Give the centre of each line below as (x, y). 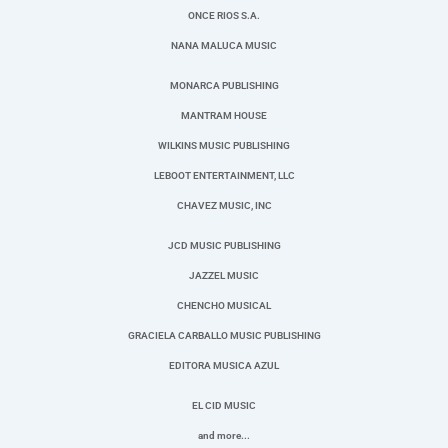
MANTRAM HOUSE (224, 115)
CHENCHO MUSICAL (224, 305)
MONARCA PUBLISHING (224, 85)
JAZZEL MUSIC (224, 275)
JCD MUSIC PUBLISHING (224, 245)
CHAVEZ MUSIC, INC (224, 205)
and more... (224, 435)
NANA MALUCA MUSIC (224, 45)
